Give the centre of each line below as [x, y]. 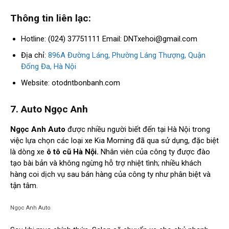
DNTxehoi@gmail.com [161, 39]
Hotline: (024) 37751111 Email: [72, 39]
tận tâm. [24, 186]
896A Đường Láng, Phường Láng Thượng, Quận [127, 55]
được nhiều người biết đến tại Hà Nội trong [138, 130]
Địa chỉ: [35, 55]
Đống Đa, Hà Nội [49, 67]
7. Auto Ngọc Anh [49, 109]
